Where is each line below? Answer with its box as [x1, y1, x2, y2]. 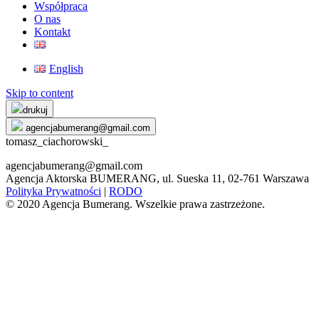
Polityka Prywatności [6, 185, 101, 197]
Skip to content [6, 87, 73, 99]
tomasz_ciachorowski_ [6, 135, 108, 147]
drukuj [23, 105, 48, 115]
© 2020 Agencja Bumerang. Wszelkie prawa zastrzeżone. [6, 198, 265, 210]
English [48, 63, 83, 75]
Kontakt [34, 26, 70, 38]
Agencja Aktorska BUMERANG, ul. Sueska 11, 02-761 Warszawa [6, 172, 309, 184]
